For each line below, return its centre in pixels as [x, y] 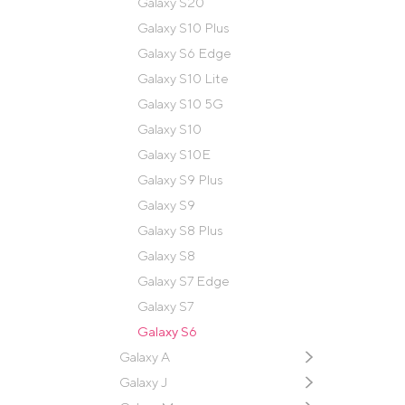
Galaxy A [145, 356]
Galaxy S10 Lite [183, 78]
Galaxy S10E [174, 154]
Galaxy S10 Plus [184, 27]
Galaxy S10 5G [180, 103]
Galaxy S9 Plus [180, 179]
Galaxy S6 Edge [184, 52]
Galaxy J [143, 381]
